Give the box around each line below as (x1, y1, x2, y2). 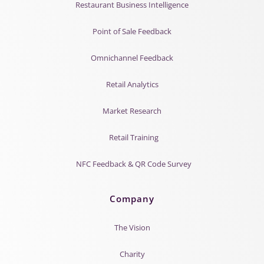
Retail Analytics (105, 78, 159, 90)
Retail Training (108, 131, 159, 143)
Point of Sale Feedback (93, 25, 171, 37)
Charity (119, 248, 145, 259)
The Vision (114, 222, 150, 233)
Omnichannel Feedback (91, 52, 173, 63)
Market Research (103, 105, 161, 116)
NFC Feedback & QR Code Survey (75, 158, 192, 169)
